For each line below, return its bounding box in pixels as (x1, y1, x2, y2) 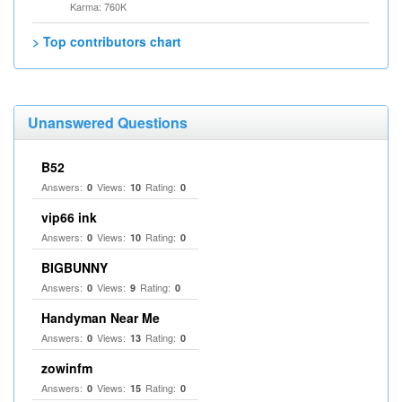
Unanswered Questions (28, 112, 188, 133)
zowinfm (41, 359, 92, 377)
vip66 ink (41, 208, 97, 226)
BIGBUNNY (41, 258, 108, 276)
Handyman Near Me (41, 309, 160, 327)
